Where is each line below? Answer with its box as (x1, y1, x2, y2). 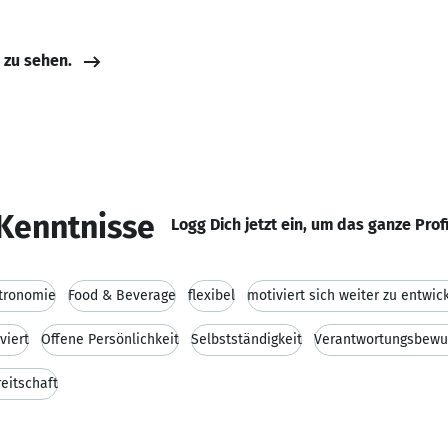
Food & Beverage (68, 287, 176, 304)
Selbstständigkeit (191, 331, 302, 348)
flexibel (188, 287, 235, 304)
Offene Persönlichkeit (41, 331, 179, 348)
